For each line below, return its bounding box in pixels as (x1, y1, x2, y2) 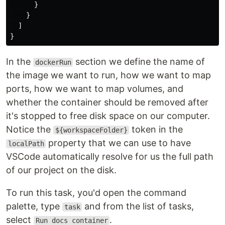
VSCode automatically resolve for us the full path (6, 151, 213, 162)
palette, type (6, 201, 62, 211)
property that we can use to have (46, 138, 191, 148)
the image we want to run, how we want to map (6, 70, 211, 80)
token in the (129, 124, 183, 135)
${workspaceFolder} (55, 126, 128, 134)
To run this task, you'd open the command (6, 187, 186, 198)
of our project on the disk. (6, 165, 117, 175)
